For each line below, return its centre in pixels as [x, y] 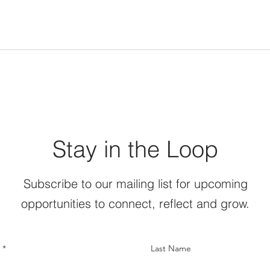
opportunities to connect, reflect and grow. [135, 203]
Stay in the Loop [135, 149]
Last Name [171, 248]
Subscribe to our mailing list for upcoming [135, 184]
